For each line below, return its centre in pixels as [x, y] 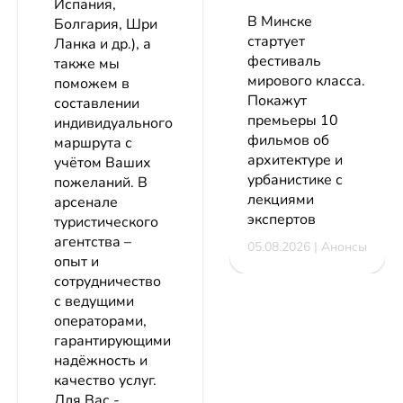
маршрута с [93, 143]
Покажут [277, 101]
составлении [97, 104]
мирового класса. [306, 81]
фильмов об [288, 141]
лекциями [281, 200]
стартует [276, 42]
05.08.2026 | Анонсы [307, 247]
